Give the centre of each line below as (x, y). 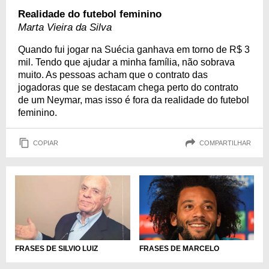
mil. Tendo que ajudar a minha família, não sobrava (126, 62)
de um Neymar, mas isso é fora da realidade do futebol (134, 100)
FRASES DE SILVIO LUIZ (56, 248)
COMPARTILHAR (225, 143)
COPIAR (46, 143)
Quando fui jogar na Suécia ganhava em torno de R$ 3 (134, 50)
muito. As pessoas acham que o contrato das (113, 75)
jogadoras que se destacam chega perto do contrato (128, 87)
